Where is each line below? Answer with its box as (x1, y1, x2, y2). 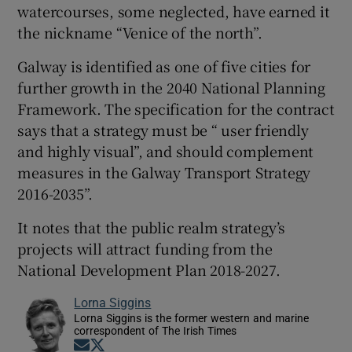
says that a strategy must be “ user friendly (17, 119, 309, 140)
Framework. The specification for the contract (17, 97, 335, 119)
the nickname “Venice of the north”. (17, 21, 262, 42)
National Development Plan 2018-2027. (17, 258, 281, 280)
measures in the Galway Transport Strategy (17, 161, 311, 182)
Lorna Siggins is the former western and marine (74, 312, 310, 324)
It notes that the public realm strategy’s (17, 216, 286, 237)
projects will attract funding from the (17, 237, 273, 258)
